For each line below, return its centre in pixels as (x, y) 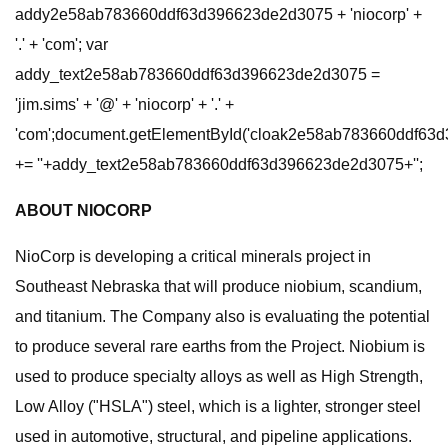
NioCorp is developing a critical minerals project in (193, 256)
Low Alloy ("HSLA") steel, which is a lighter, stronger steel (218, 406)
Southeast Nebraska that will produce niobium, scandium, (218, 286)
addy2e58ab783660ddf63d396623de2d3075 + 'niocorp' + (218, 14)
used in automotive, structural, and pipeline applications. (213, 436)
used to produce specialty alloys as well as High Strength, (219, 376)
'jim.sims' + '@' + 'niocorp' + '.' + (124, 104)
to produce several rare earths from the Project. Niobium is (220, 346)
